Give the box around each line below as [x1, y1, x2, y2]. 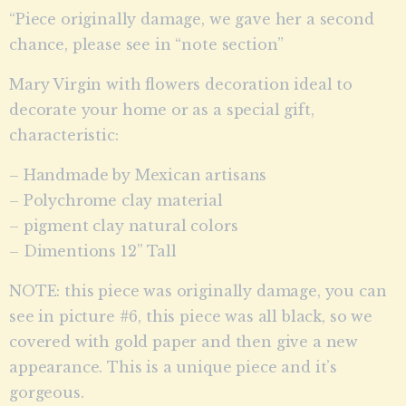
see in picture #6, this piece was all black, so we [9, 306, 372, 325]
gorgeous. [9, 382, 84, 401]
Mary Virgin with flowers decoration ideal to [9, 74, 353, 93]
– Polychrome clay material [9, 190, 223, 209]
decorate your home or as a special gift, [9, 100, 314, 119]
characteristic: [9, 125, 119, 144]
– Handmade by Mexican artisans [9, 165, 267, 184]
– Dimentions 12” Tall [9, 241, 177, 260]
